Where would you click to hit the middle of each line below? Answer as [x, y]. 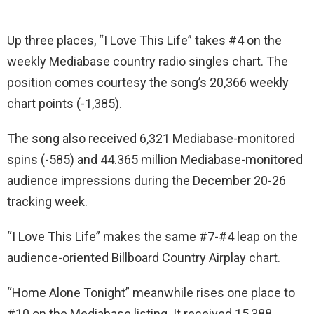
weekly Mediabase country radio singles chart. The [148, 61]
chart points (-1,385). [64, 103]
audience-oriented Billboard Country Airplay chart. [144, 258]
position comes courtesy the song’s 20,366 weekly [148, 82]
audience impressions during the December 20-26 [146, 180]
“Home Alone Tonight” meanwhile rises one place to [151, 293]
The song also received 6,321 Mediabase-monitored [151, 138]
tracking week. [47, 202]
